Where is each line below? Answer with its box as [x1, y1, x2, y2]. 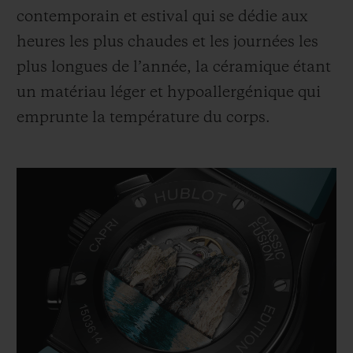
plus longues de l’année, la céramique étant [17, 59, 331, 76]
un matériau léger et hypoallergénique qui [17, 84, 321, 101]
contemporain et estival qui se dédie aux [17, 9, 308, 25]
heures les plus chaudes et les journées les [17, 34, 318, 50]
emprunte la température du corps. [17, 110, 270, 126]
